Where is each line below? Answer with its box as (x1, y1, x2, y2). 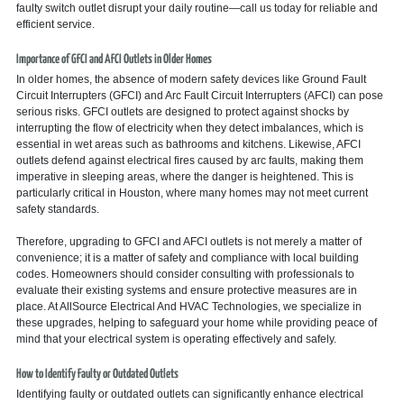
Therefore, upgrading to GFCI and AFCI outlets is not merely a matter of (15, 234, 362, 248)
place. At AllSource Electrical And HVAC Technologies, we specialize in (15, 299, 362, 313)
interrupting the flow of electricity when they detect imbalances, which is (15, 121, 363, 134)
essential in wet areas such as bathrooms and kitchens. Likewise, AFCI (15, 137, 361, 151)
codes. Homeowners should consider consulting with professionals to (15, 267, 354, 280)
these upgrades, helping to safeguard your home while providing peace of (15, 316, 377, 329)
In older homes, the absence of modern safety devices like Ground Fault (15, 72, 366, 86)
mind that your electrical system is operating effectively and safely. (15, 332, 336, 345)
